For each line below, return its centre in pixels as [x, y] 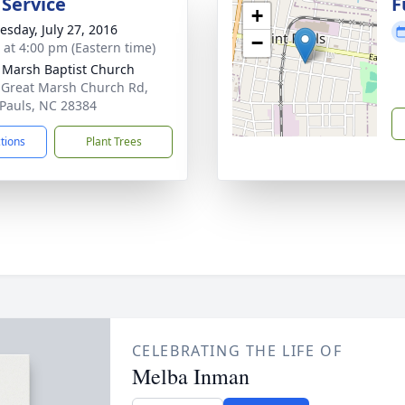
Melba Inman [190, 376]
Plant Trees [113, 141]
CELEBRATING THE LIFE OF [237, 351]
